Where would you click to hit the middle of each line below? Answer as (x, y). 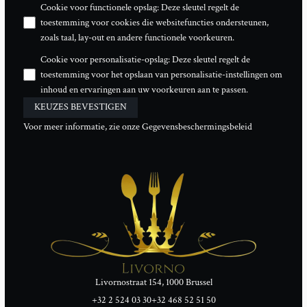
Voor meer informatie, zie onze (82, 126)
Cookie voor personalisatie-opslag (105, 60)
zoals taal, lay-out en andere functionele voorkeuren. (138, 37)
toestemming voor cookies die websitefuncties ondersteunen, (155, 22)
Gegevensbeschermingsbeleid (197, 126)
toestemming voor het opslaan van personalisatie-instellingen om (162, 75)
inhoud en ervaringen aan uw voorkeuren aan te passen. (145, 90)
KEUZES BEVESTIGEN (81, 107)
